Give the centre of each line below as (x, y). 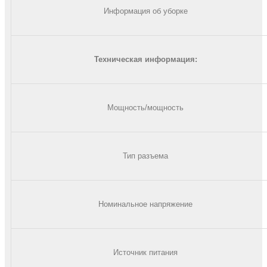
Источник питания (145, 252)
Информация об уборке (145, 11)
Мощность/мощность (145, 107)
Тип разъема (145, 156)
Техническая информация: (145, 59)
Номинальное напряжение (145, 204)
